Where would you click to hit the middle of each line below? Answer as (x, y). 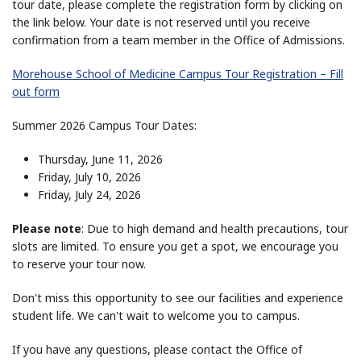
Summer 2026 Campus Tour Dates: (104, 125)
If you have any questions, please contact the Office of (157, 349)
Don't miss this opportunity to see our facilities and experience (178, 297)
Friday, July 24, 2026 (89, 194)
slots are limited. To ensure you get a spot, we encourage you (175, 246)
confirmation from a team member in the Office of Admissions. (178, 39)
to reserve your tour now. (79, 263)
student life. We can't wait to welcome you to (133, 315)
